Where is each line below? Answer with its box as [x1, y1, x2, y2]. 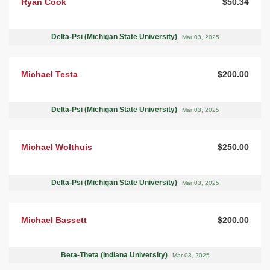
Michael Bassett [21, 215, 87, 225]
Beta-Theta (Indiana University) [60, 251, 169, 260]
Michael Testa [21, 69, 78, 80]
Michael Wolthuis [21, 142, 92, 152]
